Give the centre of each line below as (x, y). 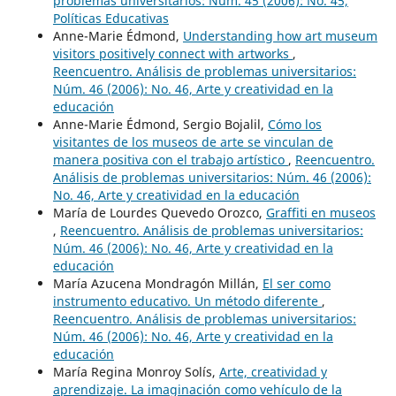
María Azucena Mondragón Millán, (157, 283)
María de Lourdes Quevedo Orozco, (159, 212)
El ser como (296, 283)
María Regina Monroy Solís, (136, 371)
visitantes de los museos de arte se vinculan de (193, 141)
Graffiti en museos (320, 212)
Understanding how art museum (280, 35)
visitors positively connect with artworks (172, 53)
